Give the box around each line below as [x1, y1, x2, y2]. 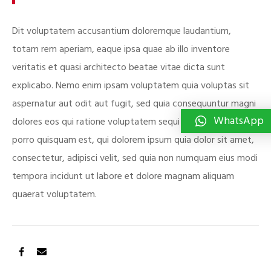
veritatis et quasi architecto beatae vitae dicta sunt [12, 59, 225, 76]
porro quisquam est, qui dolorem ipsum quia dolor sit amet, [12, 132, 254, 148]
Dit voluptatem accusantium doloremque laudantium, [12, 23, 231, 39]
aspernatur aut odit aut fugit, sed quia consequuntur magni [12, 96, 256, 112]
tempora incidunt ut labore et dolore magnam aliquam [12, 168, 234, 184]
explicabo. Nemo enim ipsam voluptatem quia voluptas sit [12, 77, 249, 94]
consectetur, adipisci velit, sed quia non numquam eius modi [12, 150, 258, 166]
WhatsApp [214, 112, 264, 130]
